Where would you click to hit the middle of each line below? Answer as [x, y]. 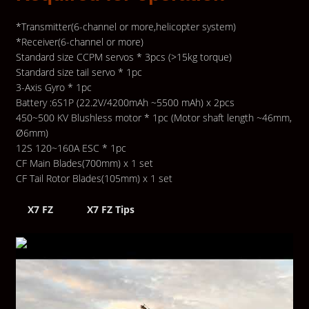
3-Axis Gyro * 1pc [53, 88]
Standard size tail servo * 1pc [79, 72]
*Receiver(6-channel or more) [79, 42]
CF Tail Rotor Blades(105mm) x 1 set [94, 179]
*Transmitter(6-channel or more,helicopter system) [126, 27]
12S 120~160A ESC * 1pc [71, 148]
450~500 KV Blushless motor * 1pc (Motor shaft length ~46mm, [153, 118]
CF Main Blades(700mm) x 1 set [84, 163]
